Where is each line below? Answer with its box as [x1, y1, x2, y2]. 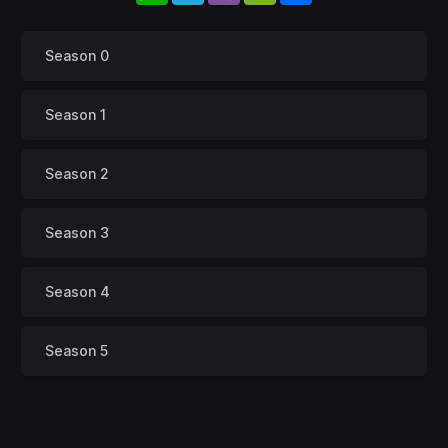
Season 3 [45, 223, 109, 241]
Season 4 [45, 282, 110, 300]
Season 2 [45, 164, 109, 182]
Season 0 [45, 46, 109, 64]
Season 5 [45, 341, 108, 359]
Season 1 [45, 105, 106, 123]
